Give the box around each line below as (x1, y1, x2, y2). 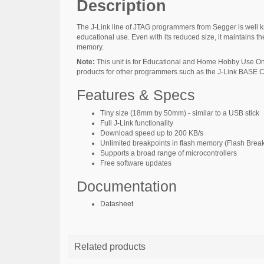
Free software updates (100, 159, 171, 167)
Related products (74, 241, 146, 252)
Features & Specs (77, 87, 195, 103)
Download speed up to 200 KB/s (100, 128, 203, 137)
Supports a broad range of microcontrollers (100, 148, 237, 157)
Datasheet (100, 200, 133, 208)
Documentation (77, 177, 177, 194)
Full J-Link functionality (100, 118, 173, 127)
